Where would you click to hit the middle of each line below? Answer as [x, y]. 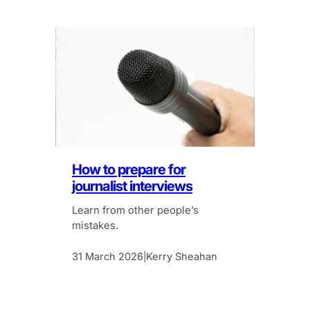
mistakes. [95, 225]
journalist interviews [132, 186]
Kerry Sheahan [182, 257]
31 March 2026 [108, 257]
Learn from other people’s [135, 210]
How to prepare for [129, 170]
